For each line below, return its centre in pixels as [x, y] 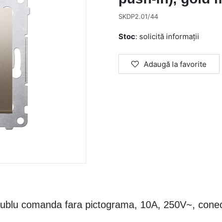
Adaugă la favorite [175, 64]
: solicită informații [167, 36]
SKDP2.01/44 [138, 16]
